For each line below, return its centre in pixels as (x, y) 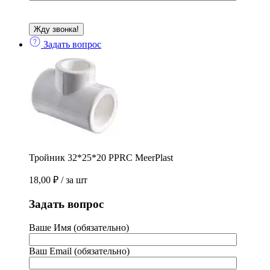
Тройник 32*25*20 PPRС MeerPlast (101, 158)
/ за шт (74, 180)
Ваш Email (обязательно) (79, 251)
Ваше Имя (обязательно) (79, 227)
